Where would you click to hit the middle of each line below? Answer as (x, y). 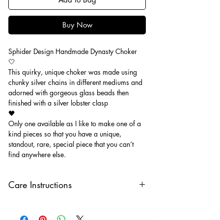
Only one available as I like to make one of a (75, 123)
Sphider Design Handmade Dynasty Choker (73, 51)
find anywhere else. (37, 154)
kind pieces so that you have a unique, (65, 134)
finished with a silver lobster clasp (58, 103)
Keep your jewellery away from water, (70, 203)
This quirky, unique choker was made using (73, 72)
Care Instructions (40, 184)
